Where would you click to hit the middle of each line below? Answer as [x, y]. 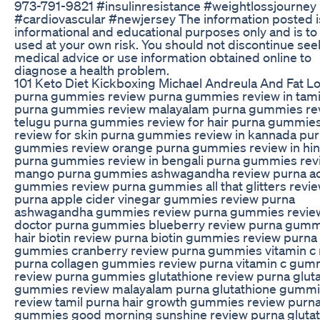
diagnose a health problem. [92, 70]
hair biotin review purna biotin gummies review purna [166, 237]
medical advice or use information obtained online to [163, 57]
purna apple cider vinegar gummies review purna [155, 198]
